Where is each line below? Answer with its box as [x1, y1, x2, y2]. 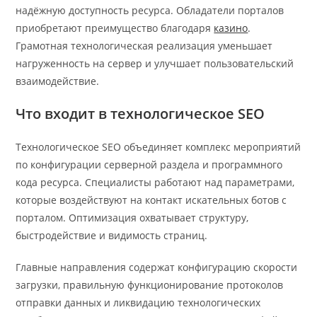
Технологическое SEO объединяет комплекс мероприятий [16, 140, 301, 154]
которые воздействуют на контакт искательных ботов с [16, 193, 287, 207]
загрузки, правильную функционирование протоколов [16, 278, 284, 292]
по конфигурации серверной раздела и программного [16, 158, 283, 172]
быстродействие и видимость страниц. [16, 229, 208, 243]
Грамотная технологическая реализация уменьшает [16, 39, 273, 53]
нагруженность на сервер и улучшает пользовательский [16, 57, 294, 71]
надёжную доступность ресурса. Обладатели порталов [16, 4, 284, 18]
